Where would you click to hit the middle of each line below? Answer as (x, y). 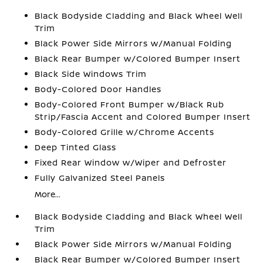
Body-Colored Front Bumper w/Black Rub (130, 104)
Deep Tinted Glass (76, 147)
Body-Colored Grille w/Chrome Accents (125, 132)
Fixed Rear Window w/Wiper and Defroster (131, 162)
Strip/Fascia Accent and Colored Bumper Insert (143, 117)
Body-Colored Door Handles (98, 89)
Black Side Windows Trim (91, 74)
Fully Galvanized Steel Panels (100, 178)
